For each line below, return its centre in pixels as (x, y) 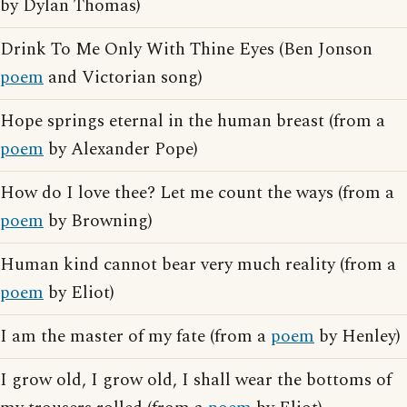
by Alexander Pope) (121, 149)
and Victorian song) (123, 78)
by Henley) (357, 337)
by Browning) (98, 221)
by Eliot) (79, 293)
